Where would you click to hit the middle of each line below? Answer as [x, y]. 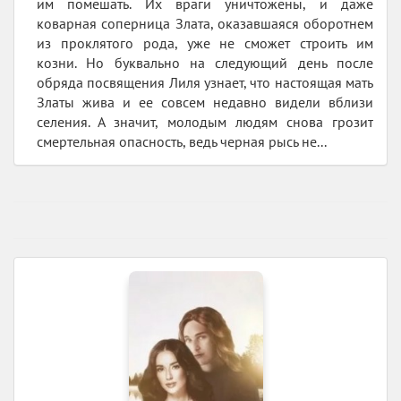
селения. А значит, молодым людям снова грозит [205, 122]
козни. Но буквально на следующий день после [205, 63]
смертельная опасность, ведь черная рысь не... [182, 142]
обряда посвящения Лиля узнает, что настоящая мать [205, 83]
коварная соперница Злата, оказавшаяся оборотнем [205, 24]
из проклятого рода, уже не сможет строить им [205, 43]
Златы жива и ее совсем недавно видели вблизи [205, 102]
